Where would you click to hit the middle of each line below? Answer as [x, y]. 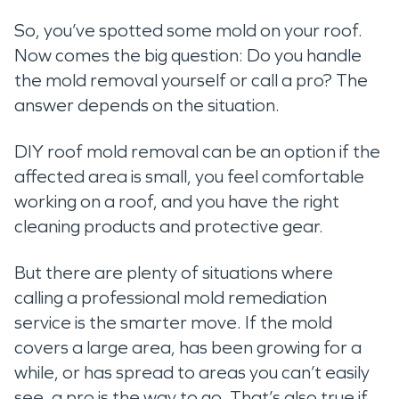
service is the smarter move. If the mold [173, 322]
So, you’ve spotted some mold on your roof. [188, 30]
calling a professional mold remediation [171, 297]
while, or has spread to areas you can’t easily [192, 372]
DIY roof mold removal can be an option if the [197, 151]
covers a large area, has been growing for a [188, 347]
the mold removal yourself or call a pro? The [191, 80]
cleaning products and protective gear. [172, 226]
